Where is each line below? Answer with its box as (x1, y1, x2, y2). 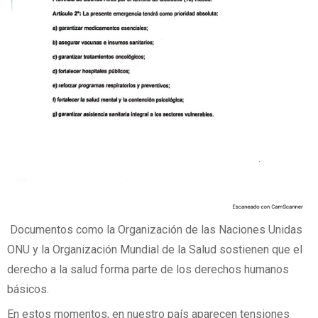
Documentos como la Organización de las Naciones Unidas (7, 222, 302, 236)
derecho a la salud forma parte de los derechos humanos (7, 262, 289, 276)
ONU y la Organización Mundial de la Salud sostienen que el (7, 242, 302, 256)
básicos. (7, 282, 49, 296)
